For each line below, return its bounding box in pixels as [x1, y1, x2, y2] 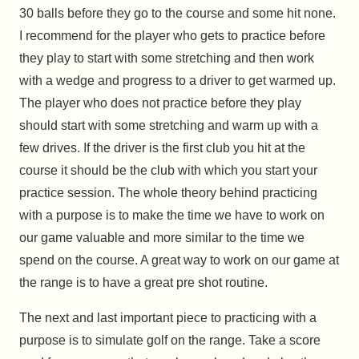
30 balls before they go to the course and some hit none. [19, 6, 336, 21]
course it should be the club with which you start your [19, 163, 317, 178]
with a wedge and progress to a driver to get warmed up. [19, 74, 336, 88]
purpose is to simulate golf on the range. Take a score [19, 333, 321, 348]
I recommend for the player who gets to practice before [19, 29, 325, 43]
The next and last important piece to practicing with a [19, 311, 317, 325]
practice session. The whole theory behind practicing [19, 186, 317, 200]
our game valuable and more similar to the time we [19, 231, 305, 245]
